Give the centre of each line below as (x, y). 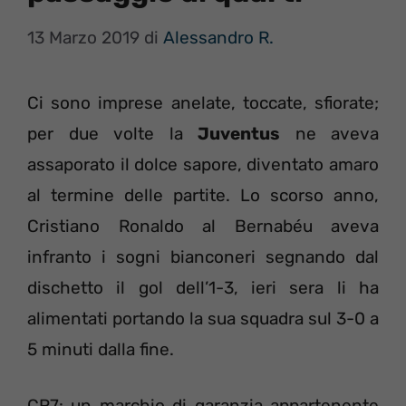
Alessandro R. (218, 37)
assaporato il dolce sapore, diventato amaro (203, 164)
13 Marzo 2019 (83, 37)
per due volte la (112, 133)
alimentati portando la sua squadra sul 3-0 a (203, 318)
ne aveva (329, 133)
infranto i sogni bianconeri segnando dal (203, 256)
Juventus (239, 133)
